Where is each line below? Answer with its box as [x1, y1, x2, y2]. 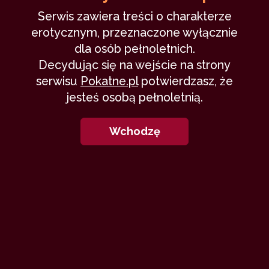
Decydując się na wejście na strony [38, 58, 231, 73]
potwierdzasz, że [138, 74, 233, 89]
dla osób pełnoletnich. [74, 42, 195, 56]
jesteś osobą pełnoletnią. [66, 91, 203, 105]
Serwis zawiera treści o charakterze [37, 10, 232, 24]
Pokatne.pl [80, 74, 138, 89]
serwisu [36, 74, 80, 89]
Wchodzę [109, 125, 160, 138]
